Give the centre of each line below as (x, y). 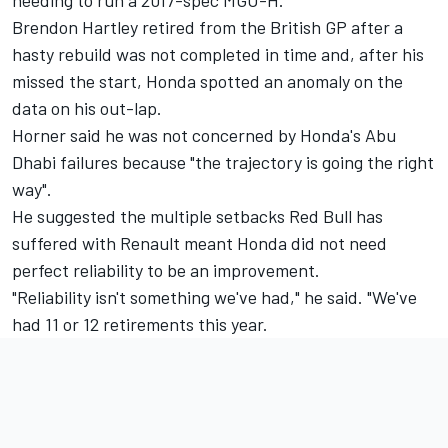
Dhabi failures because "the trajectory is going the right (223, 162)
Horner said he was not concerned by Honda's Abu (204, 135)
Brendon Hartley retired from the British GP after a (207, 27)
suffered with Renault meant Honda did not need (199, 243)
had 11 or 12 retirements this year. (140, 324)
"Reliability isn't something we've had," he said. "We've (214, 297)
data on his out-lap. (87, 108)
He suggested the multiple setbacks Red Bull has (197, 216)
